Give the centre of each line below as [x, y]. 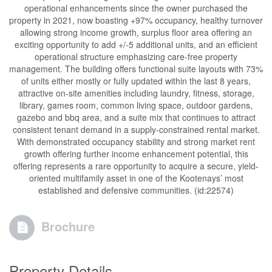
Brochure [68, 226]
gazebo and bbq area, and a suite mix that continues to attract [136, 117]
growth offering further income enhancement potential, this [136, 153]
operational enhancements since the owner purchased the [136, 8]
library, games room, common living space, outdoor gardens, [136, 105]
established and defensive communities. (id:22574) [136, 190]
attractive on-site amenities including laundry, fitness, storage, [136, 93]
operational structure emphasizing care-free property [136, 56]
